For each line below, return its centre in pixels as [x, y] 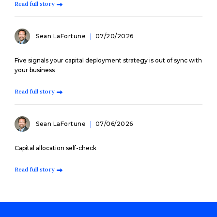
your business [35, 70]
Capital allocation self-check [55, 148]
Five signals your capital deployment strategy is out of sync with [108, 60]
